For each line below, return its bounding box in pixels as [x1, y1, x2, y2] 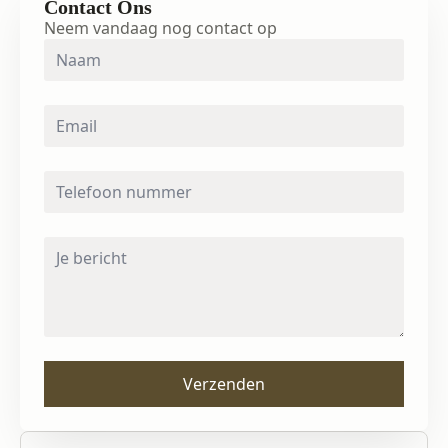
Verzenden [183, 373, 265, 396]
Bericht [43, 233, 97, 256]
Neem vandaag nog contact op [44, 17, 277, 40]
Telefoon [43, 167, 109, 190]
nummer [43, 183, 109, 206]
